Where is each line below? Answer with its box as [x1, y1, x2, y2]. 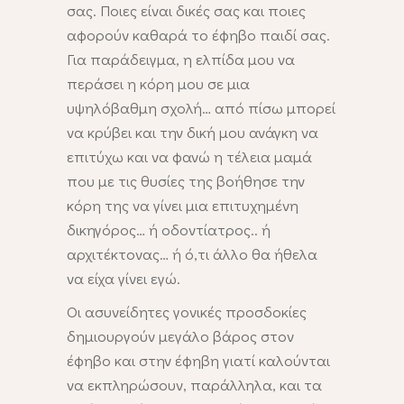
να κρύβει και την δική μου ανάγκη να [67, 122, 318, 143]
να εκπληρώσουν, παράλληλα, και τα [67, 374, 322, 396]
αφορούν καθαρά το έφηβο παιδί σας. [67, 24, 330, 46]
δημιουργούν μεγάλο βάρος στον [67, 326, 294, 347]
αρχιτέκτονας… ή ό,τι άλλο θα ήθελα [67, 243, 317, 265]
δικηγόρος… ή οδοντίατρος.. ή [67, 219, 271, 241]
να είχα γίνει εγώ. [67, 268, 180, 289]
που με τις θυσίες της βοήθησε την [67, 170, 305, 192]
